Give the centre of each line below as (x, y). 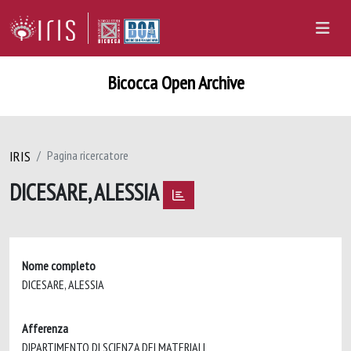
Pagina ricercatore (88, 155)
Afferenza (45, 328)
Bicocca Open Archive (175, 83)
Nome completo (59, 265)
